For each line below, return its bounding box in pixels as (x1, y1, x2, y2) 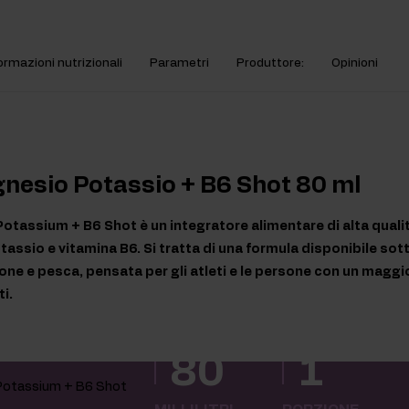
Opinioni (331, 58, 378, 69)
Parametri (150, 58, 209, 69)
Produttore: (236, 58, 304, 69)
